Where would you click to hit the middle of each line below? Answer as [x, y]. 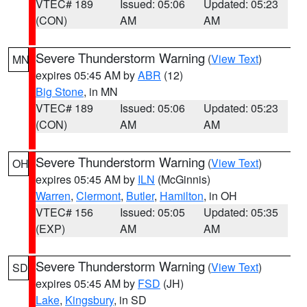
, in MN [101, 91]
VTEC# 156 [64, 212]
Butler [140, 196]
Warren [53, 196]
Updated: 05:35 [241, 212]
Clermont [98, 196]
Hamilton [182, 196]
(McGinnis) [183, 179]
